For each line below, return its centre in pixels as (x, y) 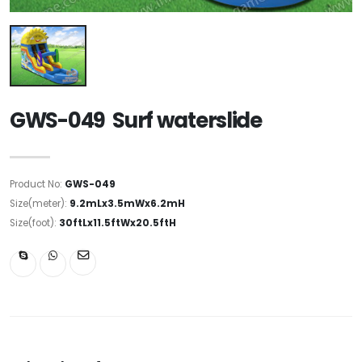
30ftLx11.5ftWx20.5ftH (118, 223)
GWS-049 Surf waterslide (136, 120)
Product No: (37, 184)
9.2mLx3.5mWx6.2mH (127, 203)
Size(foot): (34, 223)
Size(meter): (40, 203)
